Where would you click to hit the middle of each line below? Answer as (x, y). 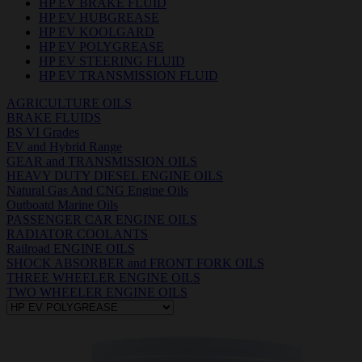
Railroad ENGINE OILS (71, 248)
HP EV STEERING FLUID (112, 61)
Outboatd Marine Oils (62, 204)
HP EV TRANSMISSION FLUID (128, 75)
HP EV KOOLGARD (97, 32)
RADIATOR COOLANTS (77, 234)
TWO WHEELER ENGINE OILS (97, 292)
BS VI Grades (43, 132)
